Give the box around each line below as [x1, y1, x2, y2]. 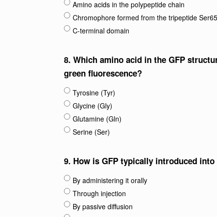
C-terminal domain [73, 26, 129, 35]
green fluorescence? [64, 67, 142, 79]
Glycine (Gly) [73, 101, 112, 110]
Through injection [73, 188, 126, 198]
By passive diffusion [73, 201, 133, 211]
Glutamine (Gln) [73, 114, 122, 124]
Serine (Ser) [73, 127, 110, 137]
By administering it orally [73, 175, 147, 185]
